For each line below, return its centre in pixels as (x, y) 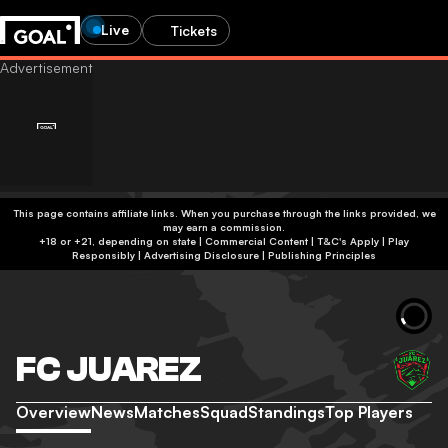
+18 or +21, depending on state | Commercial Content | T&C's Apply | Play (122, 241)
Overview (53, 412)
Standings (286, 412)
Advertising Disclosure (201, 255)
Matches (167, 412)
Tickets (194, 30)
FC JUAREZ (109, 369)
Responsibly (103, 255)
